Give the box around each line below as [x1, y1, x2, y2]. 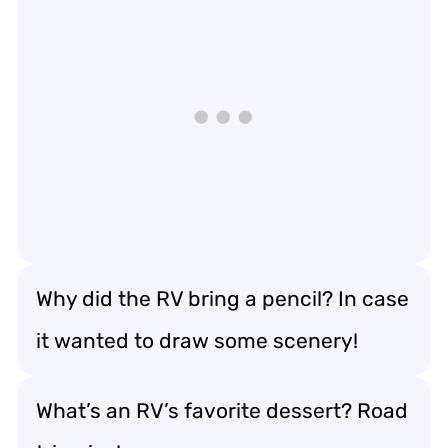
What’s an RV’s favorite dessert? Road [36, 397, 408, 423]
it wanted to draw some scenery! [36, 327, 358, 353]
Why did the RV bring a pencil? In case [36, 285, 409, 311]
